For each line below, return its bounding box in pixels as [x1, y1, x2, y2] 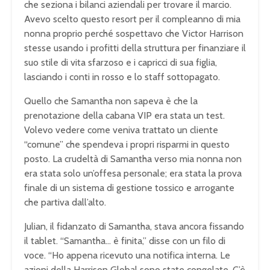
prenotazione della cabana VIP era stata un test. [24, 109, 225, 121]
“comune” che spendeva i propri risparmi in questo [24, 138, 230, 150]
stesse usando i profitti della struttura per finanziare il [24, 42, 246, 54]
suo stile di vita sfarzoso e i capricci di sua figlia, [24, 56, 217, 68]
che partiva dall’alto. [24, 196, 106, 208]
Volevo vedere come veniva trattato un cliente [24, 124, 218, 136]
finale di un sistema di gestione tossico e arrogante [24, 181, 234, 193]
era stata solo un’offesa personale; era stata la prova [24, 167, 242, 179]
